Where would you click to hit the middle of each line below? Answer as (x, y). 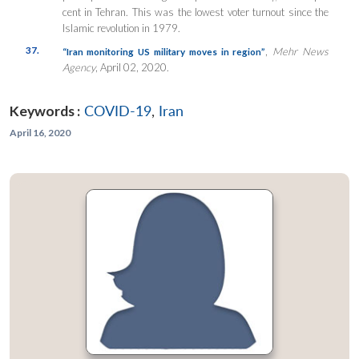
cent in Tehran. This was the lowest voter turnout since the (195, 12)
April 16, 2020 (40, 133)
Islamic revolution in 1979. (121, 28)
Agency (79, 68)
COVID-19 (118, 111)
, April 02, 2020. (132, 68)
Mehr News (301, 52)
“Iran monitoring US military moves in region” (164, 52)
